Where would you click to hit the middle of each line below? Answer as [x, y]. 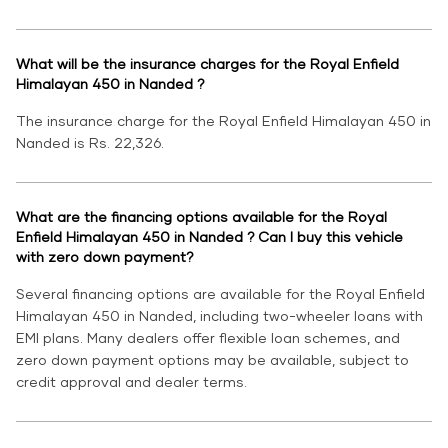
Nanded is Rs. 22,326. [90, 143]
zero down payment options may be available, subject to [212, 360]
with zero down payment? [105, 257]
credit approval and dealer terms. [131, 382]
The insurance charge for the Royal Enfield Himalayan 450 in [223, 121]
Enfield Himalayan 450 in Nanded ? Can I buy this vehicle [209, 237]
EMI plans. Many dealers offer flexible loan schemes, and [208, 338]
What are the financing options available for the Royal [201, 217]
